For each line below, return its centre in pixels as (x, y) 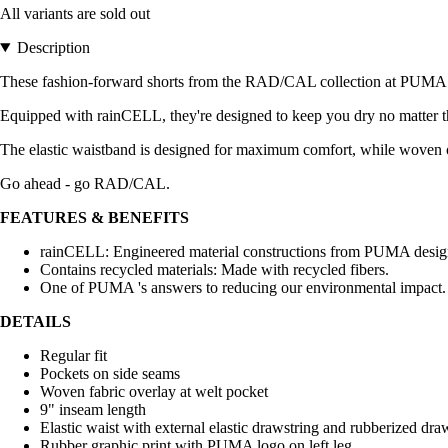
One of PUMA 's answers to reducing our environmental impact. (243, 287)
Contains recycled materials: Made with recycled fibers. (214, 269)
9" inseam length (93, 409)
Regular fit (73, 355)
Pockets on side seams (110, 373)
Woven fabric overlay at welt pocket (154, 391)
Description (53, 47)
